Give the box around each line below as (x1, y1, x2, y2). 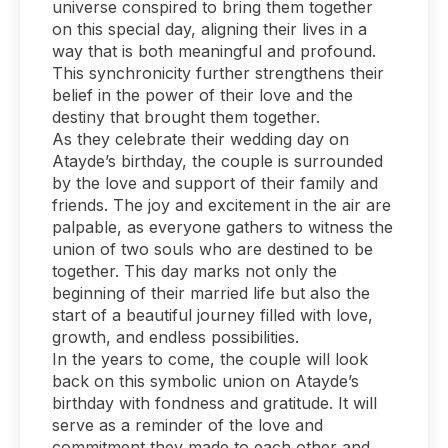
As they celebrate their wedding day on (52, 128, 349, 149)
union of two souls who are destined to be (52, 238, 373, 259)
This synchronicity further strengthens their (52, 62, 384, 83)
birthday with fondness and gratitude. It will (52, 392, 377, 413)
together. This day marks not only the (52, 260, 337, 281)
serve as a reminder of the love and (52, 414, 323, 435)
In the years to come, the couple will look (52, 348, 368, 369)
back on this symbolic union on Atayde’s (52, 370, 359, 391)
